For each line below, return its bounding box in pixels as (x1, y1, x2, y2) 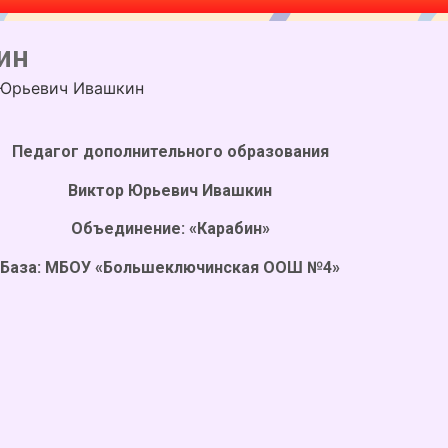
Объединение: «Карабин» (70, 219, 270, 239)
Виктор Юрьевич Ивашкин (68, 180, 272, 200)
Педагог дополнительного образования (11, 142, 329, 162)
